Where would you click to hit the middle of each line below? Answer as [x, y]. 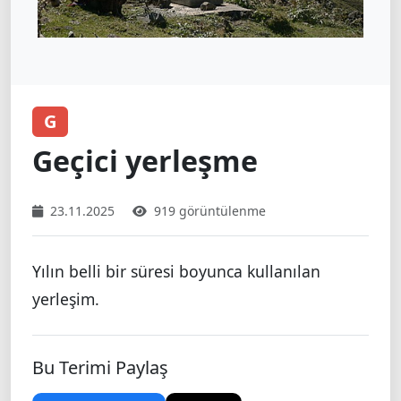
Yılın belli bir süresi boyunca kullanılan [176, 271]
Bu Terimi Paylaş [100, 367]
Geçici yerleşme [145, 160]
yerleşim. [66, 299]
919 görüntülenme [210, 210]
